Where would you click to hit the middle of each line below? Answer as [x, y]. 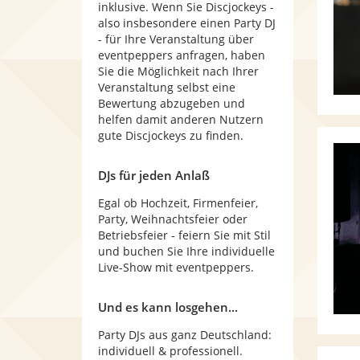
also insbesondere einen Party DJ [187, 23]
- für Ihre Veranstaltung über [176, 39]
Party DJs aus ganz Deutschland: [185, 335]
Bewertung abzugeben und [172, 103]
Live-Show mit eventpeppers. [176, 267]
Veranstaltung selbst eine [167, 87]
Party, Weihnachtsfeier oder [173, 219]
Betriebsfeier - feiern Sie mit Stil [184, 235]
